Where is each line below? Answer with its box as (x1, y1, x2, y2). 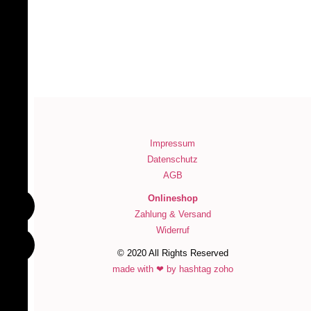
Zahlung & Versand (134, 208, 211, 219)
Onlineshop (147, 192, 198, 203)
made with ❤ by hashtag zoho (112, 263, 233, 274)
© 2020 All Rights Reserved (117, 247, 228, 258)
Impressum (150, 137, 196, 149)
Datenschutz (147, 153, 199, 165)
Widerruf (155, 224, 190, 235)
